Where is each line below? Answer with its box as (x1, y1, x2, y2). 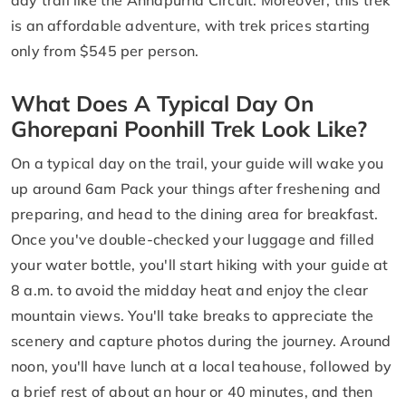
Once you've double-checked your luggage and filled (11, 229, 375, 248)
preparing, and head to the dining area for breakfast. (11, 204, 379, 223)
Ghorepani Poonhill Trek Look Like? (11, 114, 373, 142)
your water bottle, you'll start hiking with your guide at (11, 255, 389, 274)
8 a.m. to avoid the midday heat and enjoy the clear (11, 280, 369, 299)
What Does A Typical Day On (11, 89, 314, 117)
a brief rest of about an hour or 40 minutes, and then (11, 382, 373, 401)
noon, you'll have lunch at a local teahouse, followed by (11, 356, 392, 375)
